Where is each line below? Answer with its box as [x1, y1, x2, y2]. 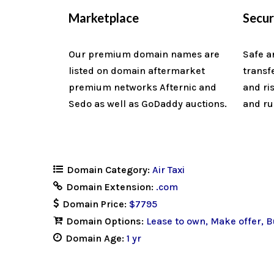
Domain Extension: [66, 180, 156, 193]
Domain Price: [62, 198, 129, 210]
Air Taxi [152, 163, 185, 176]
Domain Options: [66, 215, 146, 227]
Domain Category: [67, 163, 152, 176]
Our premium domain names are [68, 48, 220, 60]
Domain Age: [65, 232, 127, 244]
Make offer [210, 215, 261, 227]
